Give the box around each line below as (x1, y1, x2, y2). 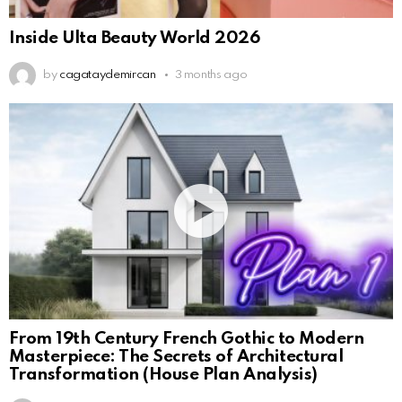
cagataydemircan (58, 68, 156, 81)
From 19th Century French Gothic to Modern (9, 330, 364, 348)
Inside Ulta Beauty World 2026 (9, 29, 260, 47)
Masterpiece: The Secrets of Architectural (9, 348, 344, 366)
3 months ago (174, 68, 248, 81)
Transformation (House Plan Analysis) (9, 366, 318, 384)
